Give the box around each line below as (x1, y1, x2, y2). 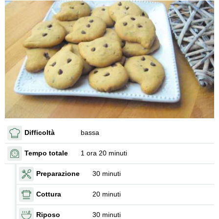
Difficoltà (24, 129, 55, 137)
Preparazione (36, 170, 80, 178)
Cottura (36, 190, 61, 198)
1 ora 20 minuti (81, 149, 127, 157)
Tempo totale (24, 149, 68, 157)
